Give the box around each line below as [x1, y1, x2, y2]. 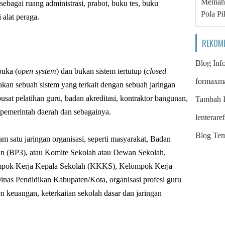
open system [18, 67, 56, 75]
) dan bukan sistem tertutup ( [56, 67, 146, 75]
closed [146, 67, 166, 75]
